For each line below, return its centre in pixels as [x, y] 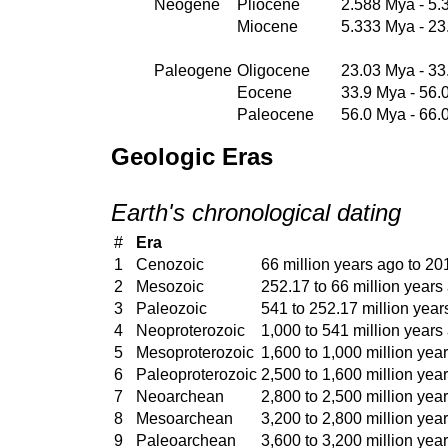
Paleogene [193, 70]
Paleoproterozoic [196, 374]
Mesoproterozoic [195, 352]
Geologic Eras [192, 156]
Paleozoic [171, 308]
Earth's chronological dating [256, 212]
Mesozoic [170, 286]
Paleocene [275, 114]
